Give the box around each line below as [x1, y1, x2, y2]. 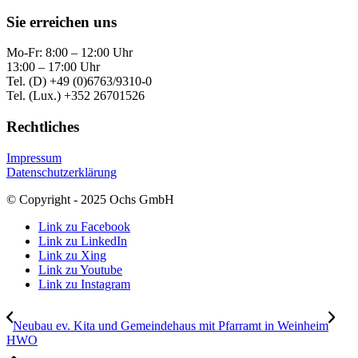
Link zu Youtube [38, 262, 122, 276]
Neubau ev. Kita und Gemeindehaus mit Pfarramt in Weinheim [13, 318, 328, 332]
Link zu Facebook [38, 219, 130, 233]
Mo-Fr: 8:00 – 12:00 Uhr [6, 46, 133, 60]
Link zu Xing [38, 248, 106, 262]
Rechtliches [6, 118, 79, 136]
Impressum [6, 150, 62, 165]
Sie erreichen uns [6, 13, 117, 30]
